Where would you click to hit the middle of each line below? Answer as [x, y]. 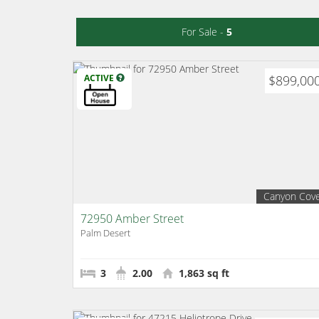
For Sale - [204, 32]
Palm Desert [105, 233]
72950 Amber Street [132, 219]
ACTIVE [100, 78]
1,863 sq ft [203, 273]
